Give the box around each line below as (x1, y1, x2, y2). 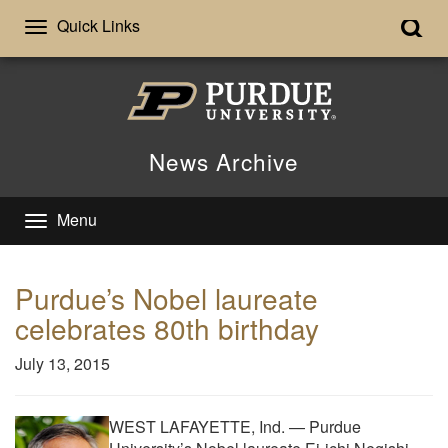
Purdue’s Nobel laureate (15, 277, 318, 318)
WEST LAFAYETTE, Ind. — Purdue (109, 414, 361, 438)
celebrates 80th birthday (15, 307, 319, 348)
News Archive (149, 144, 299, 177)
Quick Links (57, 14, 140, 37)
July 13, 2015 (15, 351, 118, 375)
